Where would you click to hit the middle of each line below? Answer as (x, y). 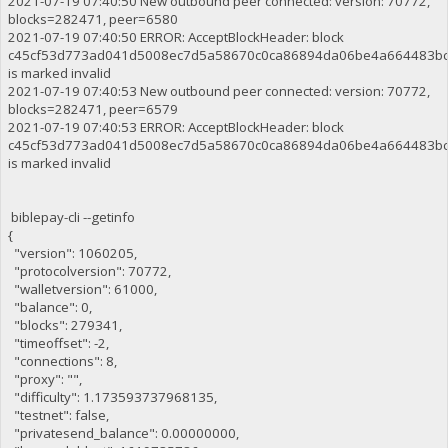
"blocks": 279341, (64, 324)
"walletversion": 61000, (82, 288)
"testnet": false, (58, 414)
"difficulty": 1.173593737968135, (112, 396)
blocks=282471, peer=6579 (92, 108)
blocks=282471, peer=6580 (92, 18)
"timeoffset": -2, (58, 342)
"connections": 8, (62, 360)
